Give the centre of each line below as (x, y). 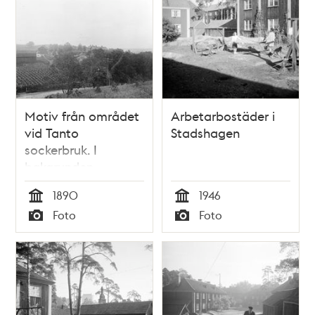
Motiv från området (82, 115)
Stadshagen (205, 132)
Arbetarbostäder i (223, 115)
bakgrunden (59, 166)
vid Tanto (52, 132)
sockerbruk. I (61, 149)
